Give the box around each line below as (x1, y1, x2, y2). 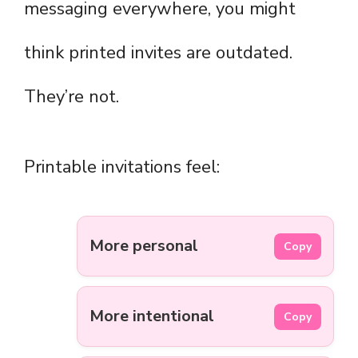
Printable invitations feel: (24, 155, 220, 180)
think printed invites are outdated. (24, 41, 292, 66)
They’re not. (24, 85, 119, 109)
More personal (89, 235, 198, 257)
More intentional (89, 305, 214, 328)
